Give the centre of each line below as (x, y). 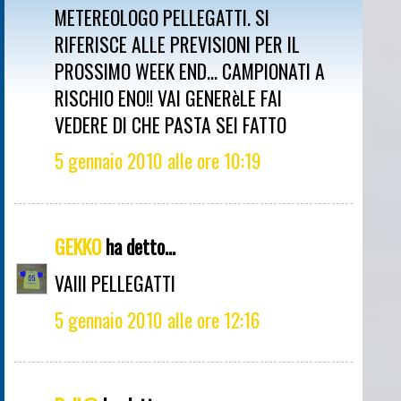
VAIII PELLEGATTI (115, 282)
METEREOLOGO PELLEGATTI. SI (162, 17)
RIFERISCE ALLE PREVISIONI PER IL (177, 43)
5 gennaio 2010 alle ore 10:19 (158, 161)
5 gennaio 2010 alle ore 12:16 (157, 319)
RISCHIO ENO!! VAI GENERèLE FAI (168, 97)
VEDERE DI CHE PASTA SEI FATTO (171, 124)
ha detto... (138, 247)
